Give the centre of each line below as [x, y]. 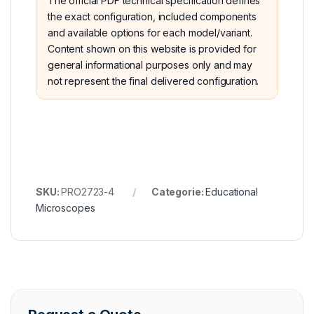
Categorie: [178, 192]
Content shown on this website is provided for [152, 49]
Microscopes [66, 208]
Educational [232, 192]
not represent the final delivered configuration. [153, 81]
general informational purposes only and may [150, 65]
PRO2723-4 [88, 192]
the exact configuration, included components [152, 17]
